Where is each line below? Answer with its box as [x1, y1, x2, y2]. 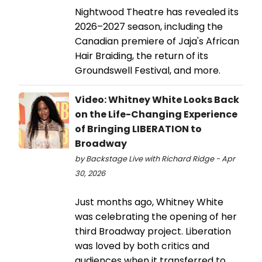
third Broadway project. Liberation [75, 224, 231, 238]
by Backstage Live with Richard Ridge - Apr [75, 153, 235, 164]
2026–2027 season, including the [75, 19, 223, 33]
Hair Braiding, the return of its [75, 49, 208, 63]
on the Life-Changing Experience [75, 107, 237, 121]
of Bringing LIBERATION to [75, 122, 202, 136]
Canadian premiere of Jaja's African [75, 34, 239, 48]
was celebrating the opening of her [75, 209, 237, 223]
